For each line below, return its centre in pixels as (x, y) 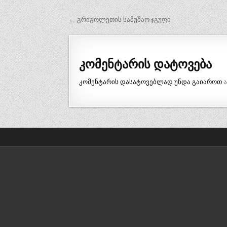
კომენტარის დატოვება (146, 64)
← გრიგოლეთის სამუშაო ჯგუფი (120, 20)
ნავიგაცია (102, 35)
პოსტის (94, 21)
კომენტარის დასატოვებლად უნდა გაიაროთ (152, 82)
